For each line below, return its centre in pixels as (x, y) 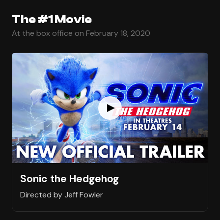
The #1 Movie (52, 19)
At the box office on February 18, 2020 (81, 33)
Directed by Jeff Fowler (62, 195)
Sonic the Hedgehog (69, 178)
